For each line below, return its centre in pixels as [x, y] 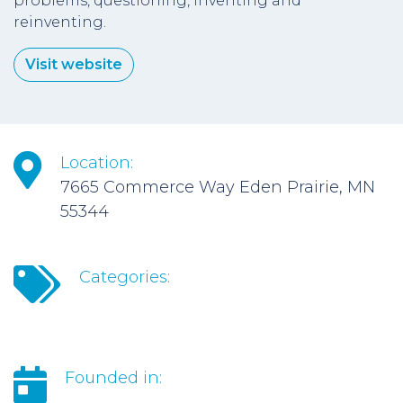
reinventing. [60, 22]
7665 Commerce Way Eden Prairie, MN [218, 187]
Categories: [125, 277]
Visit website [74, 64]
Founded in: [113, 378]
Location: [97, 163]
